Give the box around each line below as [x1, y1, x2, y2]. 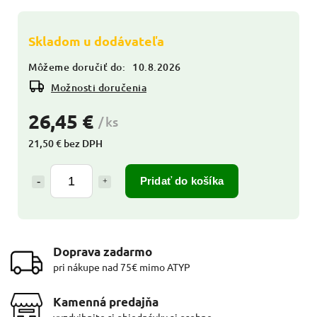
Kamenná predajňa [53, 294, 158, 309]
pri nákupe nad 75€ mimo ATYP [53, 260, 190, 273]
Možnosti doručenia [51, 80, 146, 94]
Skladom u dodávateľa [28, 32, 164, 49]
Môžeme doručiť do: [28, 59, 125, 74]
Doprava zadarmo [53, 243, 152, 259]
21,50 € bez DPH [28, 136, 103, 150]
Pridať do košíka [139, 174, 224, 187]
